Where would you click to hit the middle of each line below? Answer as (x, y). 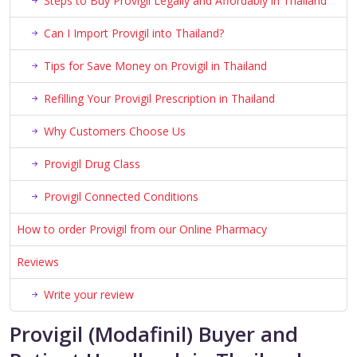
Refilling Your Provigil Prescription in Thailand (159, 99)
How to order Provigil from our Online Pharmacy (142, 229)
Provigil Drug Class (92, 164)
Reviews (38, 262)
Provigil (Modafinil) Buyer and (154, 335)
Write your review (89, 295)
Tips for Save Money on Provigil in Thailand (155, 66)
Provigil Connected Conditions (121, 197)
